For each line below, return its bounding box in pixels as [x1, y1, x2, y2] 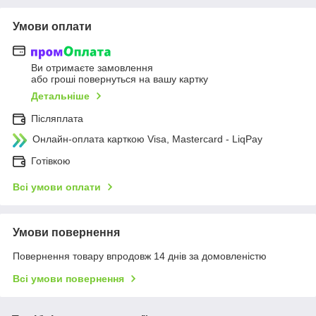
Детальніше [31, 90, 90, 102]
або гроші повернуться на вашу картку [31, 73, 208, 85]
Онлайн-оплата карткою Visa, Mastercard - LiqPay [32, 133, 262, 145]
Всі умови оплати [13, 181, 101, 193]
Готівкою [31, 154, 71, 166]
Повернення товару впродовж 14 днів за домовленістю [13, 250, 267, 262]
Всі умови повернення [13, 272, 124, 284]
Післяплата [31, 112, 83, 124]
